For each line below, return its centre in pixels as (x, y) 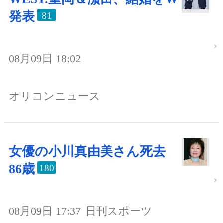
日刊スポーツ (119, 211)
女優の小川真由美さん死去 (87, 152)
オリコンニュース (55, 96)
